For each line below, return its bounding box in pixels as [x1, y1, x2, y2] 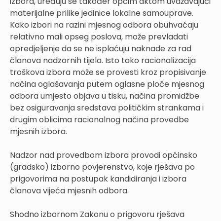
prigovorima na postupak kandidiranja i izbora [10, 173, 186, 184]
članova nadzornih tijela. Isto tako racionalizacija [10, 54, 196, 66]
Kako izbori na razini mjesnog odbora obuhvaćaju [10, 19, 198, 31]
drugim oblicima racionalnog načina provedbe [10, 113, 189, 125]
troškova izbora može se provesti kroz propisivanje [10, 66, 206, 78]
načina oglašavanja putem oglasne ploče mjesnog [10, 78, 204, 90]
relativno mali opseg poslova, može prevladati [10, 31, 188, 42]
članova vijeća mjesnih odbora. [10, 184, 129, 196]
